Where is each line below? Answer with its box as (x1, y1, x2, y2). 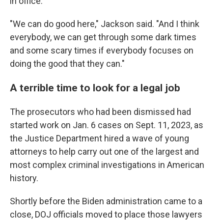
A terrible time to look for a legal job (10, 82, 180, 94)
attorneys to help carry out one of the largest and (10, 146, 199, 157)
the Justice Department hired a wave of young (10, 133, 189, 143)
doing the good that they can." (10, 58, 125, 69)
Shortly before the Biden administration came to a (10, 196, 202, 206)
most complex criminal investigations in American (10, 160, 204, 170)
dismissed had (134, 107, 191, 117)
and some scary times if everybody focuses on (10, 45, 193, 55)
